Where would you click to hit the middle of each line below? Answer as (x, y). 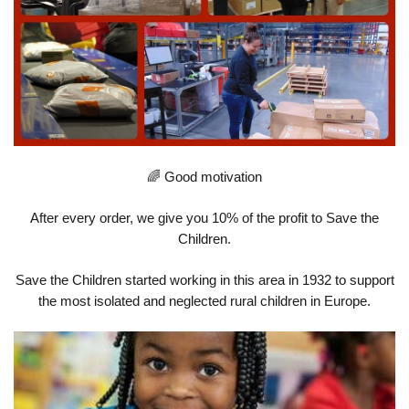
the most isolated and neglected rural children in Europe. (204, 301)
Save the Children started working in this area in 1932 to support (204, 280)
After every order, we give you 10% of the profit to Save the (204, 218)
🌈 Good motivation (204, 177)
